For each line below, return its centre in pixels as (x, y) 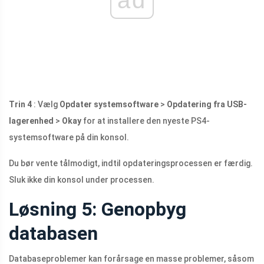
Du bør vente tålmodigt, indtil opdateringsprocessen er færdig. (131, 163)
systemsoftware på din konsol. (69, 137)
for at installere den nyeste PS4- (146, 121)
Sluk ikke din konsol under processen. (82, 179)
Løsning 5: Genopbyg (98, 209)
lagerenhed (31, 121)
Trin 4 (20, 104)
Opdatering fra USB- (207, 104)
